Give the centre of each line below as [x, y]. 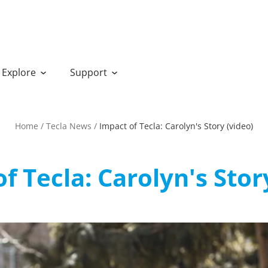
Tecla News [69, 126]
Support [89, 73]
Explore [19, 73]
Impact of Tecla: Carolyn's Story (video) [176, 126]
